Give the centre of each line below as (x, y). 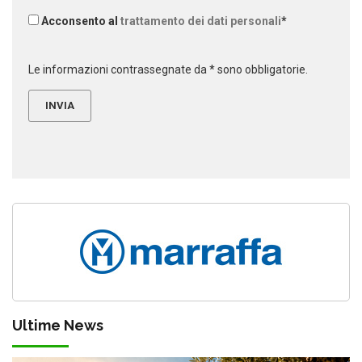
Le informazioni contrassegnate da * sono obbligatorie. (168, 69)
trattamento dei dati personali (201, 21)
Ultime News (58, 325)
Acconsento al (81, 21)
